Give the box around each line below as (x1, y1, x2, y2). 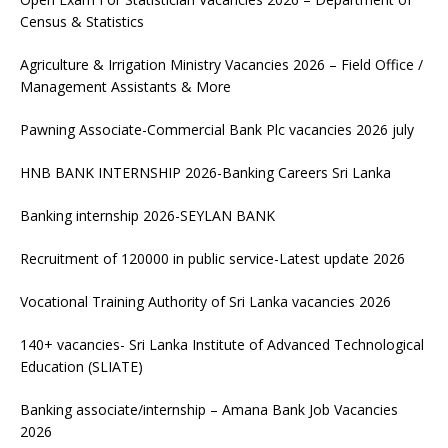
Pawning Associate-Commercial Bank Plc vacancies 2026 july (20, 119, 414, 139)
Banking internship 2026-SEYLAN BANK (20, 205, 275, 225)
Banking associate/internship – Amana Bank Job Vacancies (20, 399, 398, 419)
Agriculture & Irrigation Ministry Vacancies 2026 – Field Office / (20, 54, 423, 74)
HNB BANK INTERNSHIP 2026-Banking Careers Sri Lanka (20, 162, 391, 182)
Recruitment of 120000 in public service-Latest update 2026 (20, 248, 405, 268)
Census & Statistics (20, 11, 144, 31)
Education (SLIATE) (20, 356, 143, 376)
